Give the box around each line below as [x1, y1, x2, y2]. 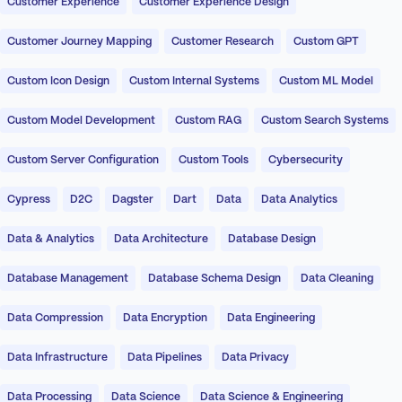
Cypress [7, 195, 50, 205]
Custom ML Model [279, 76, 373, 87]
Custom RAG [175, 116, 241, 127]
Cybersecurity [268, 155, 343, 166]
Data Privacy [222, 353, 289, 363]
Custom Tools [179, 155, 249, 166]
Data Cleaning [301, 274, 373, 284]
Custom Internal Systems [129, 76, 259, 87]
